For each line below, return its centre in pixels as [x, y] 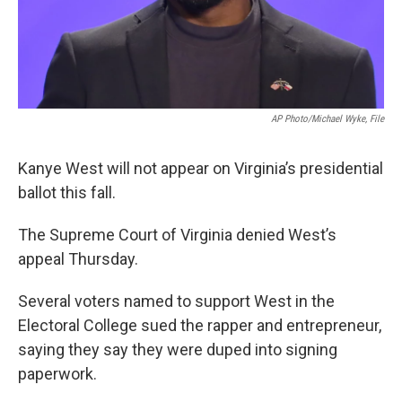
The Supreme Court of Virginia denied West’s [177, 234]
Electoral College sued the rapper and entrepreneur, [200, 325]
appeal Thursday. [80, 258]
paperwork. [59, 373]
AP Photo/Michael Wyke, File [328, 118]
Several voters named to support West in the [176, 301]
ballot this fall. [69, 192]
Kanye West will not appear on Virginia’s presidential [201, 168]
